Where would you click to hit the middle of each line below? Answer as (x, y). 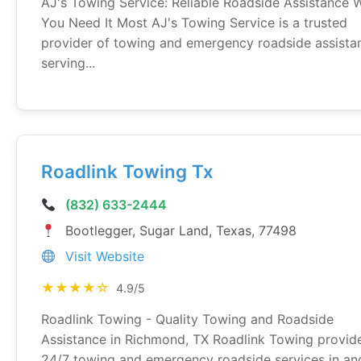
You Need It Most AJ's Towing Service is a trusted (194, 23)
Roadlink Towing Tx (127, 171)
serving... (68, 63)
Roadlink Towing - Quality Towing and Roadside (187, 319)
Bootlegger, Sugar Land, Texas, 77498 (181, 230)
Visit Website (105, 256)
